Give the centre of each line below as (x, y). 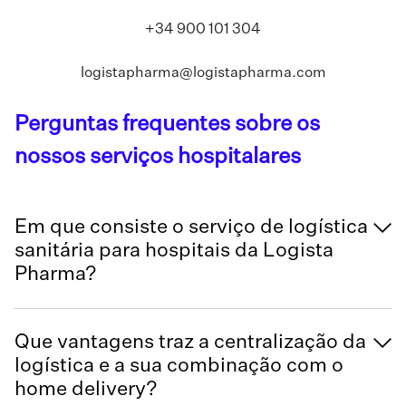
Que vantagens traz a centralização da (190, 343)
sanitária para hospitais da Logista (174, 251)
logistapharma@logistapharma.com (203, 74)
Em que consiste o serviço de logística (191, 228)
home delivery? (86, 390)
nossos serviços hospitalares (158, 157)
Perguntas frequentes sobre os (167, 125)
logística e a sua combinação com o (179, 367)
